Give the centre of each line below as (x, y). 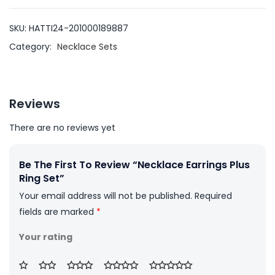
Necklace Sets (87, 47)
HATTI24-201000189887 (79, 29)
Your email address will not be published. (106, 196)
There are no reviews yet (62, 127)
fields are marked (58, 211)
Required (213, 196)
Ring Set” (42, 178)
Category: (32, 47)
